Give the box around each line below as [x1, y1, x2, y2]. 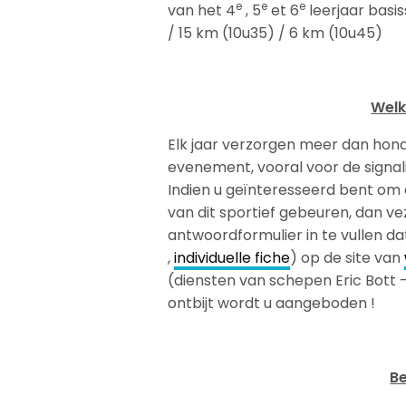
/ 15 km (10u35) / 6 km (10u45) [168, 22, 382, 43]
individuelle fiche [174, 246, 291, 268]
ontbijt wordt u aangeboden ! [168, 292, 376, 314]
